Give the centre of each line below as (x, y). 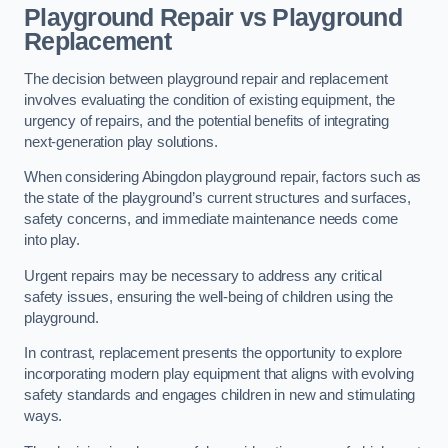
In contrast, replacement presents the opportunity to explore (213, 353)
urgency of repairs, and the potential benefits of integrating (207, 120)
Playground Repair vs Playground (213, 18)
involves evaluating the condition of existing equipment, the (210, 99)
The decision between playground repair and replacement (206, 78)
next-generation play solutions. (121, 141)
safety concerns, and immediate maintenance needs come (211, 219)
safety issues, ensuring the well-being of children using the (209, 296)
